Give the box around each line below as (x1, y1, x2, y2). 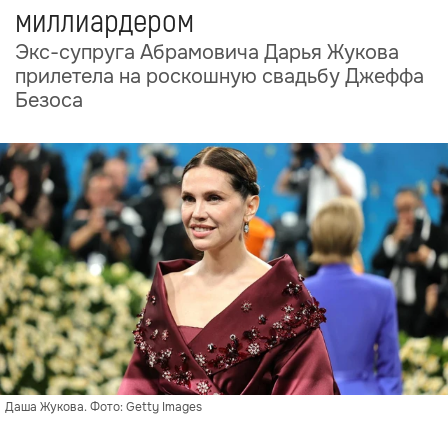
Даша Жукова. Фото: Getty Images (5, 399, 202, 415)
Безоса (15, 88, 83, 113)
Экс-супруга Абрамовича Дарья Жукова (15, 40, 399, 65)
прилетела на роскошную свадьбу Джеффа (15, 64, 424, 89)
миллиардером (15, 2, 194, 42)
